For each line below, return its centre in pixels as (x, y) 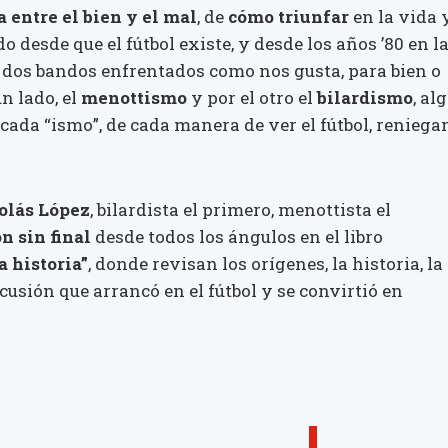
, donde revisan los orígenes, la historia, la (265, 264)
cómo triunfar (290, 17)
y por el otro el (254, 98)
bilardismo (365, 98)
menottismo (136, 98)
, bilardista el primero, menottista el (240, 210)
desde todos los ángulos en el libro (239, 237)
